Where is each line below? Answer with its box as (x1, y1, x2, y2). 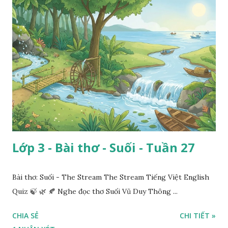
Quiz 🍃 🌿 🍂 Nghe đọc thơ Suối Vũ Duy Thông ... (12, 186, 178, 196)
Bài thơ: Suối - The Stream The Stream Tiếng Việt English (12, 172, 209, 182)
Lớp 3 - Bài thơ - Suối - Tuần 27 (12, 138, 195, 156)
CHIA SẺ (12, 210, 39, 220)
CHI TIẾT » (180, 210, 216, 220)
